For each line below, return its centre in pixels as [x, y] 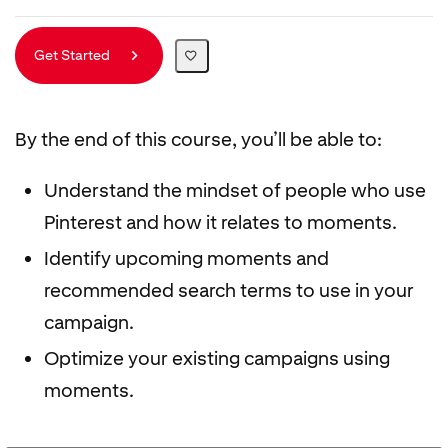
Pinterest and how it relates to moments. [220, 222]
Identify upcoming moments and [186, 258]
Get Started [73, 55]
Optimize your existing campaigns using [216, 358]
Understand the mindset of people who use [234, 190]
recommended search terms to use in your [228, 290]
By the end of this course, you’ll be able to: [198, 139]
